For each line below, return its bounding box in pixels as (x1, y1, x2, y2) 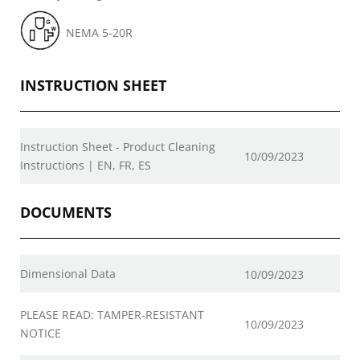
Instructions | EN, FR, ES (20, 157, 151, 173)
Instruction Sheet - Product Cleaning (20, 139, 215, 154)
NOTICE (20, 325, 61, 341)
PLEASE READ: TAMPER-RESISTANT (20, 307, 204, 322)
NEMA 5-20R (66, 25, 133, 40)
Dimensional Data (20, 266, 116, 281)
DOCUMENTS (20, 202, 112, 222)
